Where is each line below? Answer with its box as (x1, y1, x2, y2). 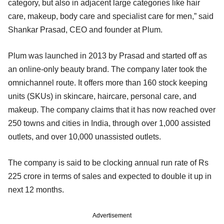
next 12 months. (8, 185, 64, 194)
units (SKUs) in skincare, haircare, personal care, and (8, 91, 196, 100)
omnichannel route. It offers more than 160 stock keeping (8, 78, 207, 87)
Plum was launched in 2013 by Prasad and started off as (8, 51, 207, 60)
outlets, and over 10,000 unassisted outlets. (8, 132, 161, 141)
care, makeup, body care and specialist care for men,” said (8, 11, 213, 20)
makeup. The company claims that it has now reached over (8, 105, 215, 114)
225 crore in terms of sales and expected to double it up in (8, 171, 211, 180)
